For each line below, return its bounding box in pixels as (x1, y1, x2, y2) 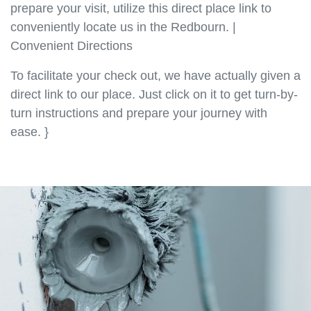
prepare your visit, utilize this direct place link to (10, 1, 271, 16)
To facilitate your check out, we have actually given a (10, 69, 301, 83)
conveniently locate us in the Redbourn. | (10, 20, 236, 35)
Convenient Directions (10, 39, 133, 53)
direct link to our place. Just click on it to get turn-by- (10, 87, 298, 102)
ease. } (10, 125, 49, 140)
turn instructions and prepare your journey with (10, 106, 267, 121)
